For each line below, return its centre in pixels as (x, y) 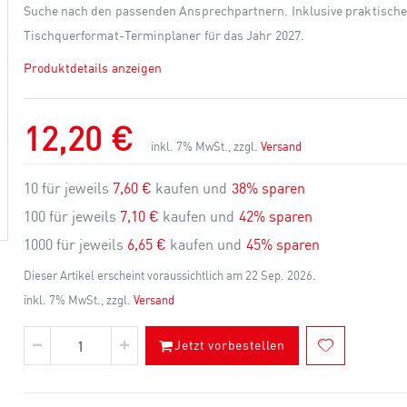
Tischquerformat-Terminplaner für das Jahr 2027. (164, 35)
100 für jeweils (71, 217)
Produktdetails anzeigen (93, 67)
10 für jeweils (68, 189)
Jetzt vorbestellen (230, 344)
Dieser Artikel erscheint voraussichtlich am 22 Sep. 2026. (169, 275)
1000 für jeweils (75, 245)
